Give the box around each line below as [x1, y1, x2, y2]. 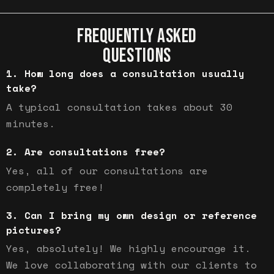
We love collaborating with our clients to [6, 257, 257, 273]
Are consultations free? [24, 144, 165, 160]
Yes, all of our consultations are [6, 163, 208, 178]
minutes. [6, 116, 55, 131]
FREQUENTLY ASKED [76, 24, 198, 49]
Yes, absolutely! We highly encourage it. [6, 241, 251, 256]
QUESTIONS [103, 44, 171, 68]
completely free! [6, 179, 104, 194]
